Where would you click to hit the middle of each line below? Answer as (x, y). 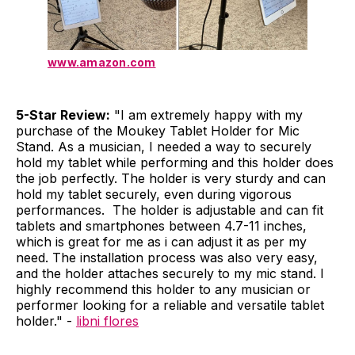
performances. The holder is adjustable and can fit (170, 210)
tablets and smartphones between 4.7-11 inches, (161, 225)
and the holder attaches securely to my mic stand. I (170, 273)
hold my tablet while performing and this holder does (175, 162)
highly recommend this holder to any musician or (163, 289)
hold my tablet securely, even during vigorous (154, 194)
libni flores (107, 321)
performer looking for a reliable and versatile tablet (170, 305)
